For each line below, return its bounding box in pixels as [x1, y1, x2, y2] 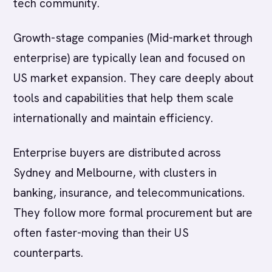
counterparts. [13, 245, 84, 260]
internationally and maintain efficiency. [13, 110, 214, 126]
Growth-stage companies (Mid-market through [13, 30, 253, 46]
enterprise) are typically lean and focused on [13, 50, 245, 66]
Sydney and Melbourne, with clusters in [13, 165, 217, 180]
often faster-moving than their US [13, 225, 189, 240]
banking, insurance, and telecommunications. [13, 185, 245, 200]
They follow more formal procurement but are [13, 205, 253, 220]
